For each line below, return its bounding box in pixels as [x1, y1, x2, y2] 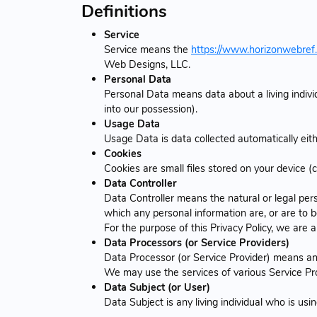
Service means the [104, 42, 191, 57]
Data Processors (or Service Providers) [104, 235, 289, 250]
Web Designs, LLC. [104, 57, 190, 71]
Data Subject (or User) [104, 279, 210, 294]
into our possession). [104, 101, 197, 116]
